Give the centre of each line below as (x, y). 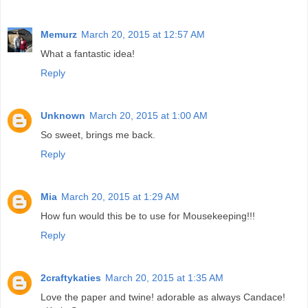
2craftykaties (71, 278)
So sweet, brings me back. (98, 135)
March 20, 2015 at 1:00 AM (148, 116)
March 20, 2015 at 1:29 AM (120, 197)
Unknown (63, 116)
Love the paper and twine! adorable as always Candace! (163, 297)
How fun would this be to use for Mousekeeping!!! (148, 216)
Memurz (59, 35)
